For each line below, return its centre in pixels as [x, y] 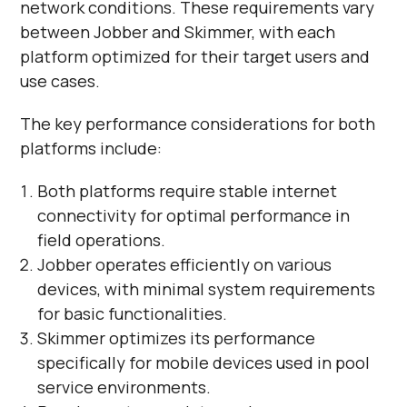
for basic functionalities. [132, 313]
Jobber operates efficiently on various [184, 264]
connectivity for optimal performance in [193, 215]
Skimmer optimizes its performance [176, 338]
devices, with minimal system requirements [206, 288]
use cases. [60, 80]
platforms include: [91, 148]
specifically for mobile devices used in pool [203, 362]
